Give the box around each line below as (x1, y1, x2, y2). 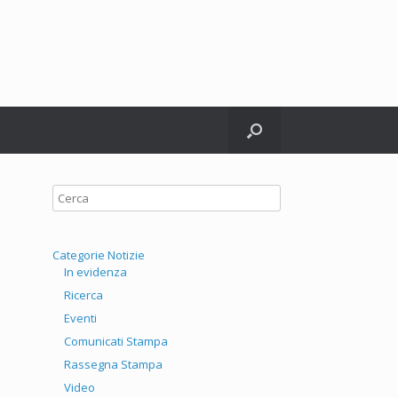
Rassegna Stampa (64, 356, 163, 372)
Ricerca (64, 287, 104, 303)
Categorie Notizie (52, 247, 146, 263)
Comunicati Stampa (64, 333, 169, 349)
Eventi (64, 310, 98, 326)
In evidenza (64, 264, 128, 280)
